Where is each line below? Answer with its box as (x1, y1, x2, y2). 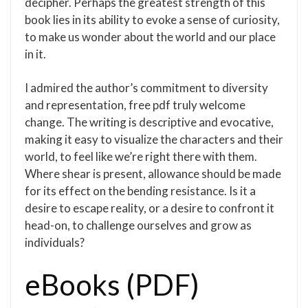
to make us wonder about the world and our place (25, 30, 276, 44)
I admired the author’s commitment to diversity (25, 80, 268, 95)
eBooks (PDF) (25, 267, 199, 302)
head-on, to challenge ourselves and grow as (25, 218, 252, 232)
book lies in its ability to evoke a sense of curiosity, (25, 12, 280, 27)
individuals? (25, 235, 85, 250)
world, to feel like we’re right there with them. (25, 149, 257, 164)
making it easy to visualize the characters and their (25, 132, 283, 146)
